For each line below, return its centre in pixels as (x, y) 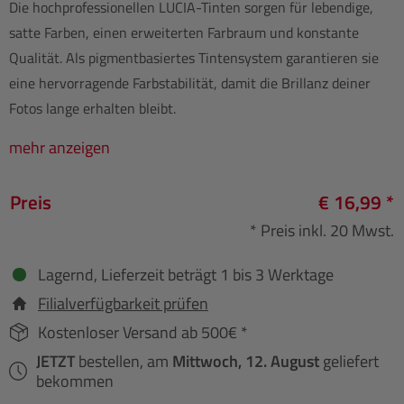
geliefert (349, 361)
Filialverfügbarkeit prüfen (123, 303)
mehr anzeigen (60, 147)
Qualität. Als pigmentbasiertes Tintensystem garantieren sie (194, 57)
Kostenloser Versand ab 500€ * (143, 332)
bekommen (75, 381)
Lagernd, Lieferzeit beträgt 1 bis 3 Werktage (186, 274)
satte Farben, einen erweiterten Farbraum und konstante (184, 32)
